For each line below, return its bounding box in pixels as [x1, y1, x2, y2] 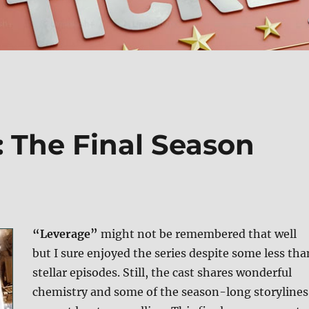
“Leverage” [32, 227, 98, 241]
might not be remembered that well [97, 227, 297, 241]
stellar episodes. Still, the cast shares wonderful [32, 266, 292, 280]
